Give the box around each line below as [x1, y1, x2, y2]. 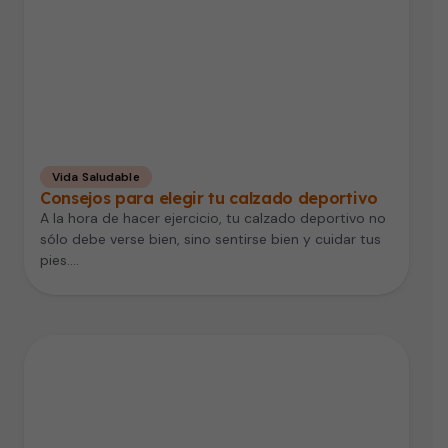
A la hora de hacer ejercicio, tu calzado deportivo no [40, 208, 386, 227]
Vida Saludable [52, 168, 140, 185]
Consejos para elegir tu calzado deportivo [40, 187, 378, 208]
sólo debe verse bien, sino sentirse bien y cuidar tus [40, 229, 381, 248]
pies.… [40, 250, 79, 269]
